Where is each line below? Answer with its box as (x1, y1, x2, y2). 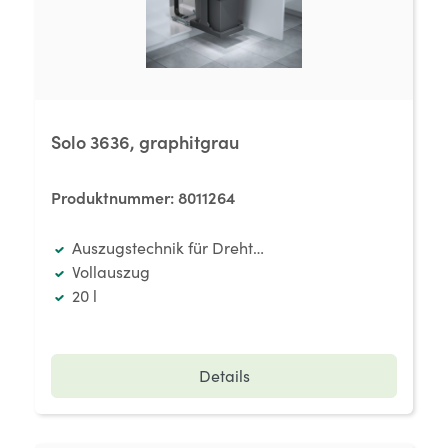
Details (198, 365, 250, 386)
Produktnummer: (51, 186, 178, 208)
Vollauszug (71, 261, 150, 282)
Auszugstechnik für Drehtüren (71, 237, 286, 258)
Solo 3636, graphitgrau (51, 129, 239, 154)
